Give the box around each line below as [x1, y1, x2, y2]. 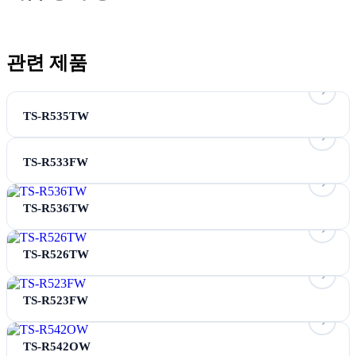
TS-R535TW [23, 109, 89, 122]
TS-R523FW [23, 293, 88, 307]
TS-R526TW [23, 247, 89, 261]
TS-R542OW [23, 339, 91, 353]
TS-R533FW [23, 155, 88, 168]
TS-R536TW [23, 201, 89, 215]
